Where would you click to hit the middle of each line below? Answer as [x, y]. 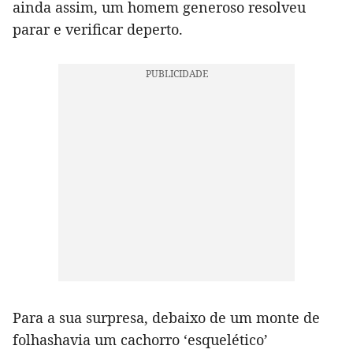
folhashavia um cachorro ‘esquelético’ [140, 339]
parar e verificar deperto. [98, 29]
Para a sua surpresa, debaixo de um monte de [166, 317]
